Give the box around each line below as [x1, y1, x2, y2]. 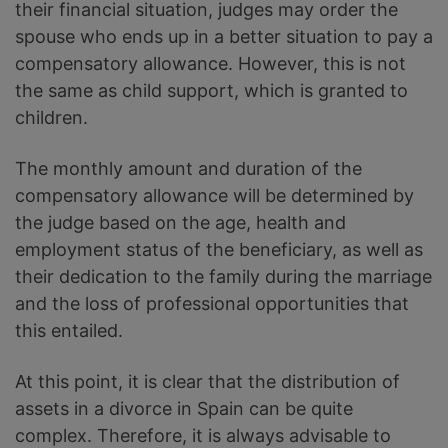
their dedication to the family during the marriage [15, 266, 432, 288]
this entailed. [15, 320, 123, 342]
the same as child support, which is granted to [15, 80, 408, 102]
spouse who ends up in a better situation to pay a [15, 26, 433, 48]
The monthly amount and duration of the [15, 158, 362, 180]
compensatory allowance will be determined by [15, 185, 414, 207]
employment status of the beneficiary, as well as [15, 239, 423, 261]
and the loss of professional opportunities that [15, 293, 409, 315]
